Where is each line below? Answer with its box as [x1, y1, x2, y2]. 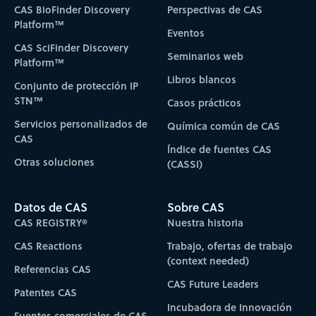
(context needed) [167, 253, 250, 269]
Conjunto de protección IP [13, 78, 138, 93]
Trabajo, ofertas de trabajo [167, 238, 293, 254]
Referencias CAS [13, 262, 91, 277]
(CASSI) [167, 156, 203, 171]
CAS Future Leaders [167, 276, 260, 292]
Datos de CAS [13, 199, 87, 216]
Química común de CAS [167, 118, 281, 133]
